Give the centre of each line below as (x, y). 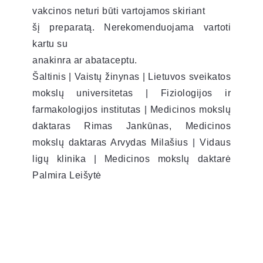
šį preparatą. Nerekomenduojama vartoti (131, 27)
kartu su (50, 43)
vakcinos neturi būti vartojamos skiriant (119, 11)
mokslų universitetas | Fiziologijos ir (131, 93)
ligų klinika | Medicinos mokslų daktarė (131, 159)
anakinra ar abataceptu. (85, 60)
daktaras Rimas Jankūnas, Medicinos (131, 126)
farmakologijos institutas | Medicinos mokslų (131, 109)
